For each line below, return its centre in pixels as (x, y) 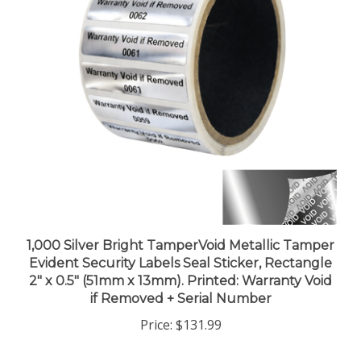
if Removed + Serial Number (180, 283)
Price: (156, 309)
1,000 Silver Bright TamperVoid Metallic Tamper (180, 230)
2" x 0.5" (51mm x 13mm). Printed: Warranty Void (180, 265)
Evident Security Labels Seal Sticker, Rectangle (180, 247)
